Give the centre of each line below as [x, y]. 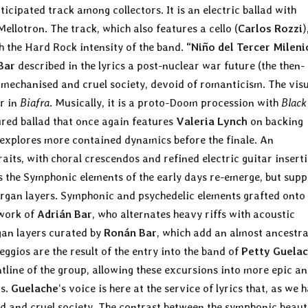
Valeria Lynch [212, 122]
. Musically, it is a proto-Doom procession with [165, 103]
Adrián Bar [65, 214]
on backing [275, 122]
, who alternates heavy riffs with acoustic [194, 214]
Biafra [35, 103]
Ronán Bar [130, 233]
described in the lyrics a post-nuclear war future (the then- [160, 66]
